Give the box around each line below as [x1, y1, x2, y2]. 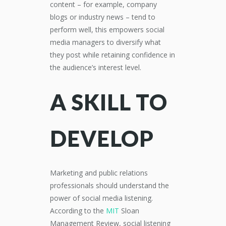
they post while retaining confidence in [50, 50, 175, 60]
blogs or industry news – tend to [50, 12, 155, 22]
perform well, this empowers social [50, 25, 164, 34]
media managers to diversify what [50, 37, 161, 47]
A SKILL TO [50, 89, 167, 115]
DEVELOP [50, 125, 154, 151]
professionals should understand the [50, 181, 169, 190]
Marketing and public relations [50, 168, 148, 178]
